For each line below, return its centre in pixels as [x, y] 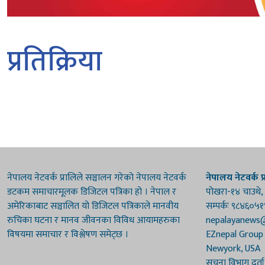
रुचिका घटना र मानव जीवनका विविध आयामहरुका [93, 220]
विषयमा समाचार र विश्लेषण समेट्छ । [68, 234]
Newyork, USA [233, 248]
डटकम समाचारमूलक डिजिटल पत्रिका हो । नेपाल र [92, 192]
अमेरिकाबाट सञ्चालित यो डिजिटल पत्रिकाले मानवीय [93, 206]
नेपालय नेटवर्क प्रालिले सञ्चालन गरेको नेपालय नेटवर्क [97, 177]
